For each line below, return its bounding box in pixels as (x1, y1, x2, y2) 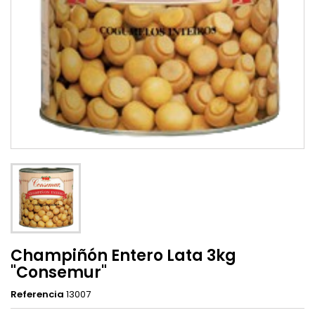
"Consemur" (11, 262, 107, 284)
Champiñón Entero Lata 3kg (11, 245, 236, 267)
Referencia (11, 288, 64, 302)
